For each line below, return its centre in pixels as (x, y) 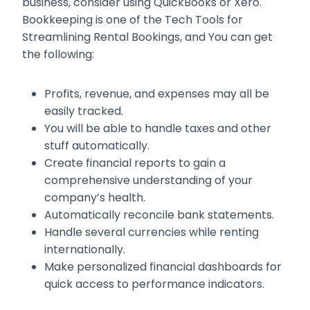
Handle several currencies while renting (152, 232)
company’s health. (95, 198)
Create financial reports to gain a (135, 163)
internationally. (85, 250)
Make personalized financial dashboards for (163, 267)
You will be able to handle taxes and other (158, 129)
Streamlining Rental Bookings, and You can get (147, 37)
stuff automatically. (97, 146)
